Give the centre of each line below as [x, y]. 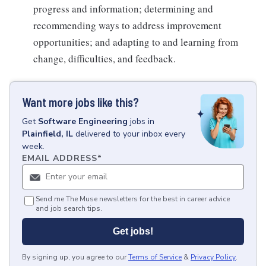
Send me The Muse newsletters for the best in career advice [133, 199]
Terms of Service [155, 257]
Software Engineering [83, 121]
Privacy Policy [213, 257]
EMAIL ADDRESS [60, 158]
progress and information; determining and [123, 8]
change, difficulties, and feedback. [104, 58]
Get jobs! [133, 231]
